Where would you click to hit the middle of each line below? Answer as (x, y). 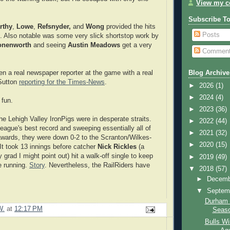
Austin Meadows (95, 45)
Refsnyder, (54, 26)
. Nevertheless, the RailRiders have (97, 165)
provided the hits (130, 26)
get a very (137, 45)
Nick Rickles (117, 147)
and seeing (50, 45)
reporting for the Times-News (62, 82)
